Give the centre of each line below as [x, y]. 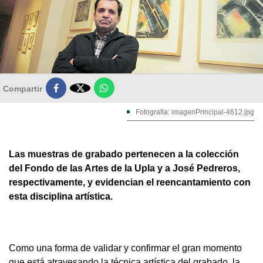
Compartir [23, 89]
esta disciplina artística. [61, 196]
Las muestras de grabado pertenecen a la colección [124, 154]
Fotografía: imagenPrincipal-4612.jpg [195, 112]
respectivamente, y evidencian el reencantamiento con [130, 182]
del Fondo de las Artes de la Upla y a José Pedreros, [124, 168]
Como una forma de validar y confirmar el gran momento [125, 248]
